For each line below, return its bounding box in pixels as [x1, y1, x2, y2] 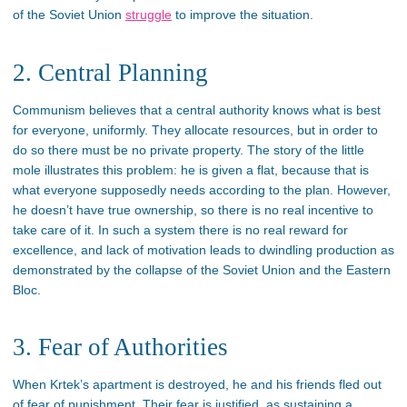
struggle [125, 6, 172, 22]
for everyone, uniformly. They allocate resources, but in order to [13, 122, 378, 137]
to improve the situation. [172, 6, 313, 22]
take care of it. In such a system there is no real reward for [13, 222, 348, 237]
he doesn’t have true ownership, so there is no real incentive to [13, 202, 373, 217]
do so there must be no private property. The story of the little [13, 142, 364, 157]
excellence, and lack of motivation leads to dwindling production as [13, 242, 394, 257]
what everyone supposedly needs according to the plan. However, [13, 182, 391, 197]
